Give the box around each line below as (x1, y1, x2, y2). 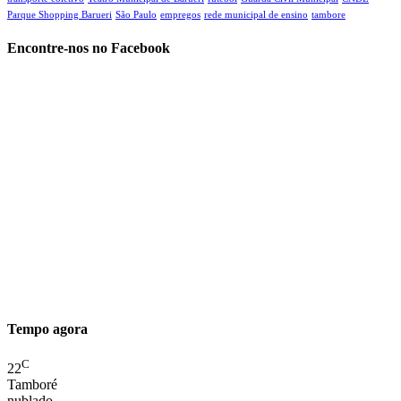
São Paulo (115, 9, 157, 20)
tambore (311, 9, 346, 20)
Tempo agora (7, 321, 88, 337)
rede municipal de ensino (204, 9, 308, 20)
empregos (160, 9, 200, 20)
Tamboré (7, 376, 57, 392)
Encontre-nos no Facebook (7, 39, 170, 55)
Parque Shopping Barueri (7, 9, 112, 20)
